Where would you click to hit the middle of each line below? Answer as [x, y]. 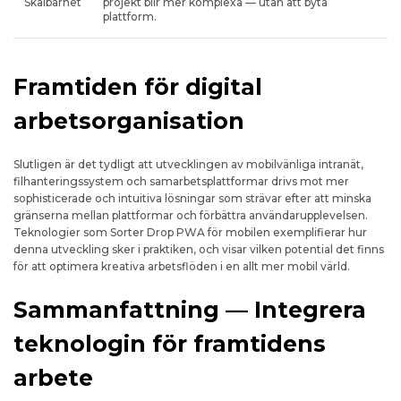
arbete [53, 378]
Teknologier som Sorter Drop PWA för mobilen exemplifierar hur [190, 232]
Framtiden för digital [138, 87]
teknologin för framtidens [170, 344]
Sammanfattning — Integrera [190, 310]
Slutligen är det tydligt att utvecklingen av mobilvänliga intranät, [188, 164]
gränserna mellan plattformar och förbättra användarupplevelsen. [191, 215]
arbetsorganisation [129, 121]
